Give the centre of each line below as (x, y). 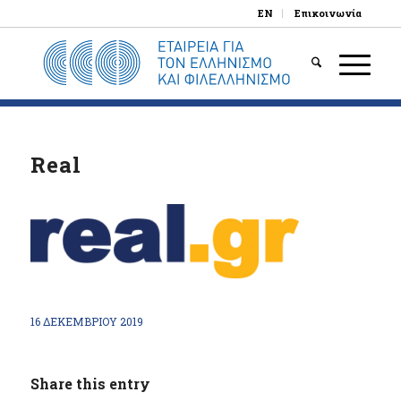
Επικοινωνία (328, 13)
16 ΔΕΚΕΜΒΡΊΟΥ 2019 (86, 321)
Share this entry (90, 383)
